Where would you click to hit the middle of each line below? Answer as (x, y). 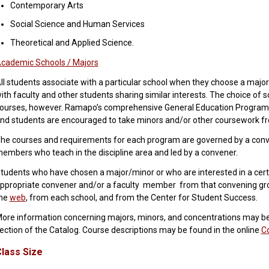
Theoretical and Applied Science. (72, 43)
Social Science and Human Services (77, 24)
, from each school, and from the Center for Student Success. (141, 198)
